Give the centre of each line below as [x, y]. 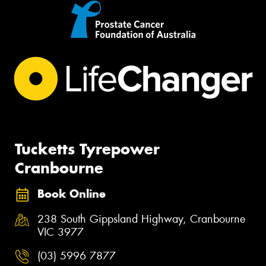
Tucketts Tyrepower [87, 149]
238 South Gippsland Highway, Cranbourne [141, 219]
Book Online [72, 194]
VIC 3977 [61, 232]
